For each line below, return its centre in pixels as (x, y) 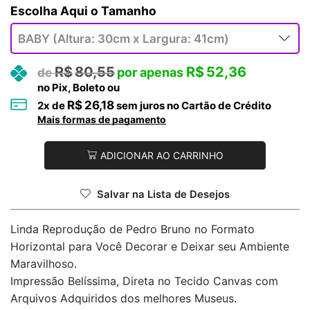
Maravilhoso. (44, 264)
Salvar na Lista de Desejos (163, 195)
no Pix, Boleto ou (79, 87)
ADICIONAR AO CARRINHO (162, 156)
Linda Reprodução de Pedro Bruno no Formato (133, 229)
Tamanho (129, 10)
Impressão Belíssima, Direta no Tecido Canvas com (144, 281)
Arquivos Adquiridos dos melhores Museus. (124, 299)
